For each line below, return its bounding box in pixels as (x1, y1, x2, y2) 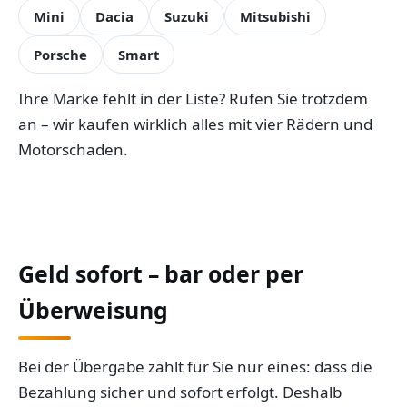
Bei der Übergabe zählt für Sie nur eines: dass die (18, 356, 372, 377)
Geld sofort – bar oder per (18, 258, 303, 289)
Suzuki (164, 7, 209, 25)
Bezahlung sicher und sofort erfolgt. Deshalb (18, 382, 342, 402)
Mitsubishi (240, 7, 311, 25)
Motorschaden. (18, 139, 128, 160)
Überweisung (18, 294, 168, 325)
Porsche (34, 45, 87, 64)
